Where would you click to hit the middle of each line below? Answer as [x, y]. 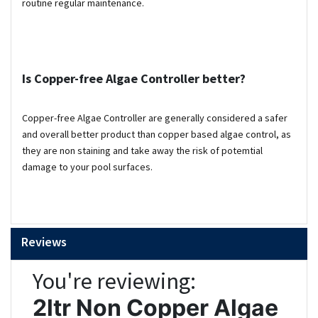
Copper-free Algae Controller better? [140, 79]
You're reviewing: [114, 281]
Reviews [44, 242]
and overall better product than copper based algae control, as [157, 135]
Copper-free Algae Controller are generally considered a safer [155, 118]
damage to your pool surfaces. [87, 167]
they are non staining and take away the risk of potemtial [142, 151]
